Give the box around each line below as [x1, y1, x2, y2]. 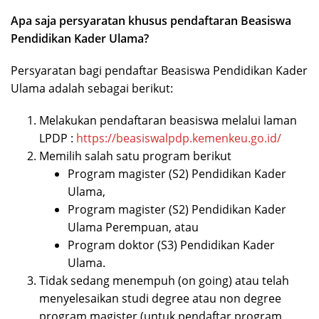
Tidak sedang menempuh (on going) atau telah [39, 273, 289, 289]
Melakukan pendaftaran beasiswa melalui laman [39, 113, 297, 129]
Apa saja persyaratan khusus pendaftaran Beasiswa [11, 13, 291, 29]
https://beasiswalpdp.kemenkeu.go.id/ [76, 130, 281, 147]
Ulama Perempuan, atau [68, 219, 199, 236]
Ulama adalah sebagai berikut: [11, 80, 173, 97]
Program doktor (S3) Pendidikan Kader [68, 237, 275, 253]
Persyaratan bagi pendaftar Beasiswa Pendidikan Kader [11, 63, 308, 79]
